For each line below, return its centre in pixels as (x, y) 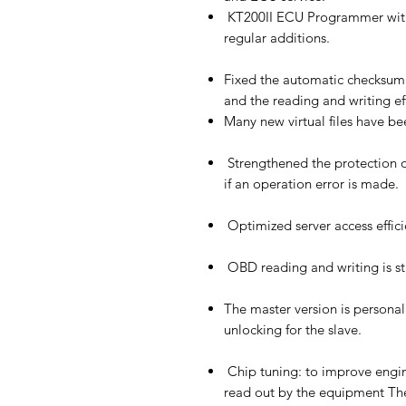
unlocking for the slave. (293, 329)
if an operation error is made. (311, 184)
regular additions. (277, 38)
